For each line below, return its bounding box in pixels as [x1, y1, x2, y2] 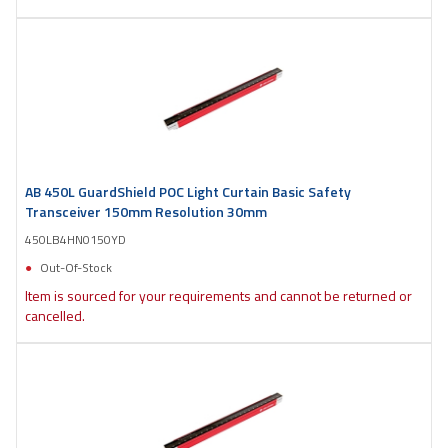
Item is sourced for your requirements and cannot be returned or [25, 284, 412, 306]
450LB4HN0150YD [25, 229, 126, 249]
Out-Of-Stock [40, 257, 112, 277]
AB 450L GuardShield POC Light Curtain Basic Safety [25, 180, 351, 202]
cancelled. [25, 304, 85, 326]
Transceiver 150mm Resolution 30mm [25, 200, 267, 222]
